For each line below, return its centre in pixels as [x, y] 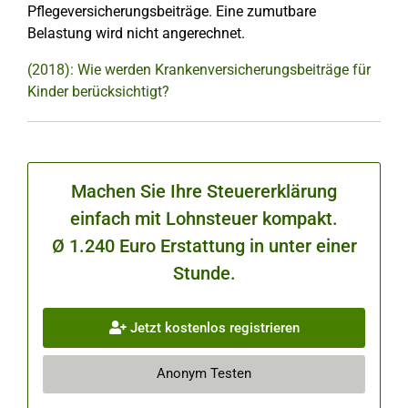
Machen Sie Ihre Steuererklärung [204, 191]
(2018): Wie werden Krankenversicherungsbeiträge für [199, 70]
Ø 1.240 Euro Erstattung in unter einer [204, 246]
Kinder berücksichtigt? [98, 92]
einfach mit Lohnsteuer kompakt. [204, 219]
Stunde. [204, 273]
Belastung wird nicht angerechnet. [136, 33]
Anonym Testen [204, 374]
